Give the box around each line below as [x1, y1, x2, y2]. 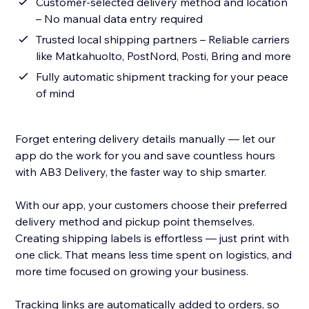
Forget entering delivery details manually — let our [15, 132, 276, 146]
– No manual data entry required [36, 12, 203, 26]
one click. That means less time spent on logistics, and [15, 248, 292, 262]
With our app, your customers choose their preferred [15, 198, 288, 212]
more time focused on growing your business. [15, 264, 249, 279]
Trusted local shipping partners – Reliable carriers [36, 32, 290, 47]
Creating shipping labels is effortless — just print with [15, 231, 290, 246]
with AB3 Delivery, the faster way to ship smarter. [15, 165, 267, 179]
